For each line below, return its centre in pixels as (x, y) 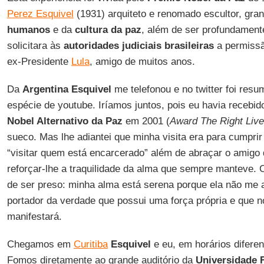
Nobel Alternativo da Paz (65, 121)
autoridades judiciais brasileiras (138, 46)
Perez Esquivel (40, 14)
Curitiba (90, 244)
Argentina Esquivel (67, 89)
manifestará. (34, 217)
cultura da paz (106, 30)
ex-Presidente (39, 62)
